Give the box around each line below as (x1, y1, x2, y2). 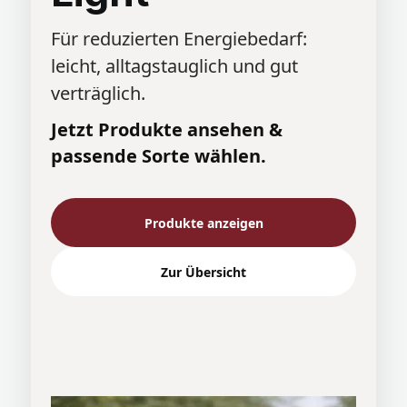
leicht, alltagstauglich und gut (51, 54, 298, 79)
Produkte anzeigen (144, 213, 263, 232)
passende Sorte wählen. (51, 144, 266, 169)
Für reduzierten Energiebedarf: (51, 26, 307, 52)
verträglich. (51, 81, 145, 106)
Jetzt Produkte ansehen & (51, 117, 283, 143)
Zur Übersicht (161, 263, 246, 281)
